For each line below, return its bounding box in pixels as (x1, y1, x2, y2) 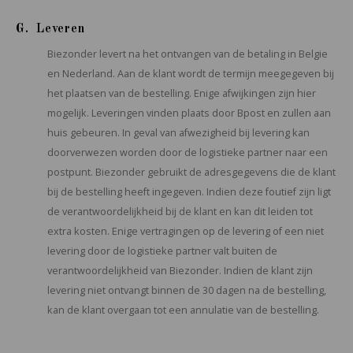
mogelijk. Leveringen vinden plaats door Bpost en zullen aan (47, 106, 331, 120)
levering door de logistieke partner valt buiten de (47, 244, 277, 258)
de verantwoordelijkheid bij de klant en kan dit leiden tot (47, 205, 313, 218)
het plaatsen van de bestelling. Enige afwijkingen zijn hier (47, 87, 316, 100)
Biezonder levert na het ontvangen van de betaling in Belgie (47, 47, 328, 61)
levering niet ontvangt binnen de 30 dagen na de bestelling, (47, 284, 326, 297)
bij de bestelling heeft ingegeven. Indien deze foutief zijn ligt (47, 185, 331, 199)
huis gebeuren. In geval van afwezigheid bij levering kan (47, 126, 310, 139)
